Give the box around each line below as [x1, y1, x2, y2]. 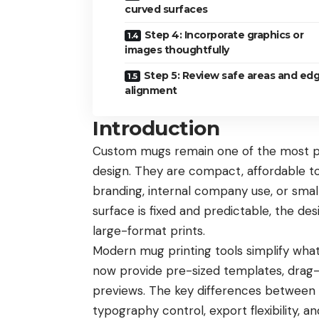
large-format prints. [93, 222, 205, 239]
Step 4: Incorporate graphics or [144, 28, 303, 41]
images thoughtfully [125, 43, 229, 56]
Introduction [93, 115, 219, 140]
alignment [125, 83, 177, 97]
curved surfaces [125, 2, 208, 16]
